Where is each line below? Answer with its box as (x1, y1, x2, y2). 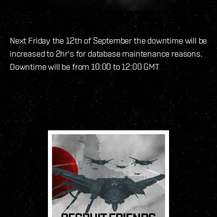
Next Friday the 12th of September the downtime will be (10, 35, 207, 46)
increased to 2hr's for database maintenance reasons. (10, 48, 202, 59)
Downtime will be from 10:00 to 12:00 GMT (10, 62, 159, 72)
